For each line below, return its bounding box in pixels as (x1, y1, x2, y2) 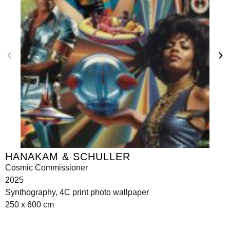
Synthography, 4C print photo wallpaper (5, 188, 149, 197)
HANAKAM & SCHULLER (5, 151, 130, 163)
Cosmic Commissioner (5, 163, 88, 172)
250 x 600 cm (5, 200, 54, 209)
